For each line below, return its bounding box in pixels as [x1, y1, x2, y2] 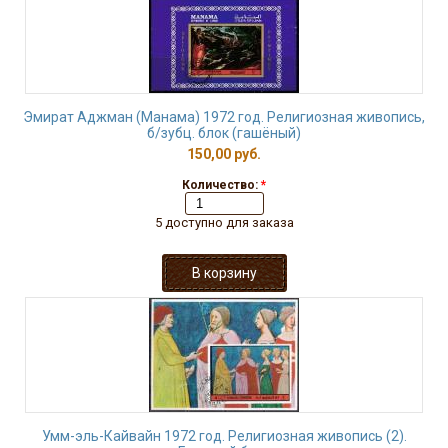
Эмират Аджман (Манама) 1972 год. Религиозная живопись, [23, 109, 425, 125]
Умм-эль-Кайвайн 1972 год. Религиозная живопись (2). [41, 428, 407, 444]
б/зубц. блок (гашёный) [147, 125, 301, 141]
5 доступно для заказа [154, 215, 294, 230]
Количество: [182, 178, 261, 192]
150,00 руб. [187, 146, 261, 162]
